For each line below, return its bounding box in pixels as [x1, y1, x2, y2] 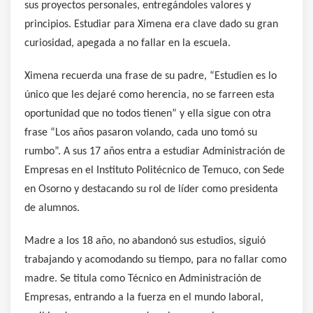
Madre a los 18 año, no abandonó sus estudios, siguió [24, 235, 265, 247]
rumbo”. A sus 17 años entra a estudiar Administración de [24, 146, 285, 157]
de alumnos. [24, 203, 80, 214]
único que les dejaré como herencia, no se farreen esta [24, 89, 275, 101]
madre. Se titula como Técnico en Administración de [24, 273, 261, 284]
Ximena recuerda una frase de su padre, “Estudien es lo [24, 71, 277, 82]
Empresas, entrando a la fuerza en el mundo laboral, [24, 292, 263, 303]
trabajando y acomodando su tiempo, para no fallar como [24, 254, 286, 265]
